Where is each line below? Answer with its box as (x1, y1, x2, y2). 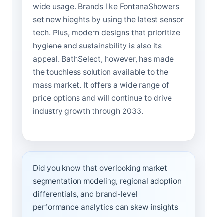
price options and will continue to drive (33, 93, 172, 103)
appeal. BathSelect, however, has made (33, 54, 174, 64)
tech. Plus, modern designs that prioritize (33, 28, 180, 38)
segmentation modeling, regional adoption (33, 176, 182, 186)
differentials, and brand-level (33, 189, 138, 199)
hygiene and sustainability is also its (33, 41, 162, 51)
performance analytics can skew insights (33, 202, 178, 212)
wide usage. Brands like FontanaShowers (33, 2, 179, 12)
